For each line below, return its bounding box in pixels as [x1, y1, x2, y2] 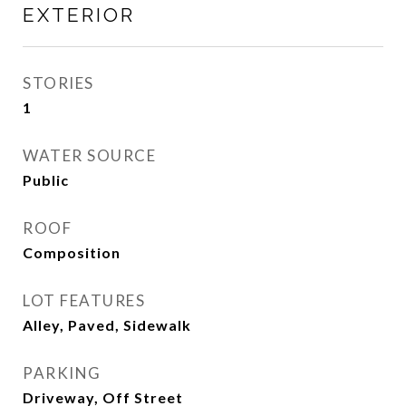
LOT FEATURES [23, 291, 145, 310]
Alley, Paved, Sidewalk [23, 316, 191, 333]
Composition [23, 244, 121, 261]
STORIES [23, 73, 94, 92]
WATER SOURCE [23, 146, 156, 165]
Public [23, 171, 69, 188]
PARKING [23, 363, 101, 382]
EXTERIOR [23, 4, 135, 26]
